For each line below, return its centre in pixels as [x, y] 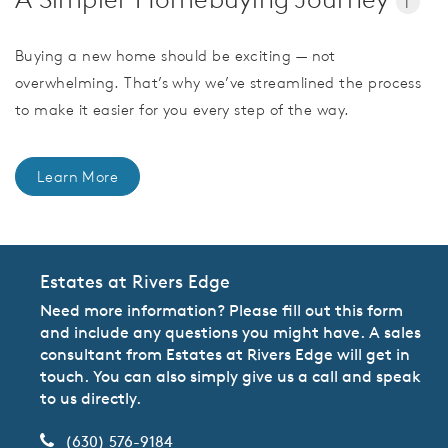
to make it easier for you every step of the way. [182, 110]
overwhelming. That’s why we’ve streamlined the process [218, 83]
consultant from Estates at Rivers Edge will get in [225, 354]
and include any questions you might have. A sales [230, 332]
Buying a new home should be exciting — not [175, 56]
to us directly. [90, 398]
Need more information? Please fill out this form [221, 310]
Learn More [77, 177]
